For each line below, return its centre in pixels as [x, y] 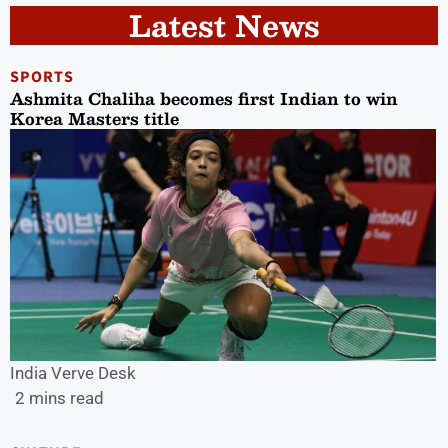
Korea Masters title [94, 118]
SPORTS [42, 76]
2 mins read [59, 398]
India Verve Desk [73, 373]
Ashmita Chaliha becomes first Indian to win [204, 98]
